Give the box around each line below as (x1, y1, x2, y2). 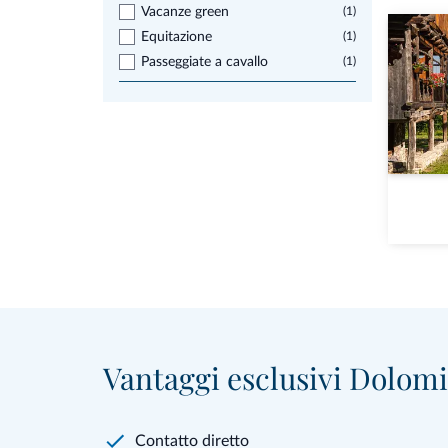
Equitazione (141, 30, 212, 44)
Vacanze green (141, 5, 229, 19)
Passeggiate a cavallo (141, 55, 268, 69)
